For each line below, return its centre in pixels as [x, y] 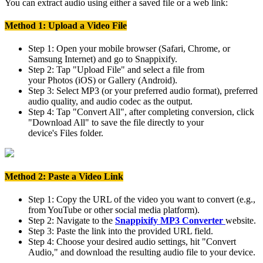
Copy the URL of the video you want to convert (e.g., [155, 199]
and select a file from [165, 70]
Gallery [122, 80]
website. [241, 220]
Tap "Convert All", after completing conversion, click [154, 112]
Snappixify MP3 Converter [170, 220]
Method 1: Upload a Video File [66, 26]
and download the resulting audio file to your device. [157, 252]
